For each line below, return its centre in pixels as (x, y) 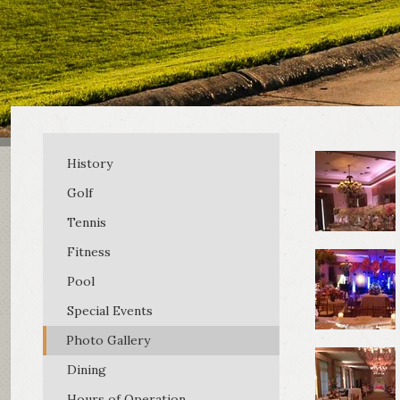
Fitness (89, 252)
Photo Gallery (108, 340)
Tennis (87, 222)
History (90, 163)
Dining (87, 370)
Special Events (110, 311)
